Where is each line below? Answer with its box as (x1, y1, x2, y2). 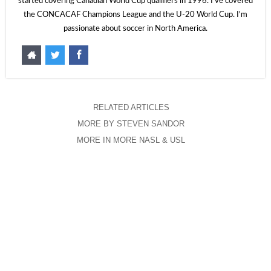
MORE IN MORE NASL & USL (77, 135, 185, 145)
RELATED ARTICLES (93, 103, 169, 112)
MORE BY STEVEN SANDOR (77, 119, 184, 128)
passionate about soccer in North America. (64, 25, 207, 33)
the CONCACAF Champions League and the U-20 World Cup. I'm (24, 11, 247, 19)
